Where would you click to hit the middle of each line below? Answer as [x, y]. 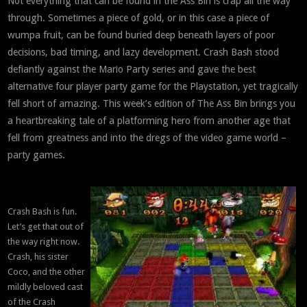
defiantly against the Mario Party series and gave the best [132, 70]
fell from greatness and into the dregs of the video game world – [147, 138]
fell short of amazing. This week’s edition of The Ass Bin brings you [152, 104]
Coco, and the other [47, 272]
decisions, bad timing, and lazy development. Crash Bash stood [144, 52]
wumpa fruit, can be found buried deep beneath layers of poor [142, 35]
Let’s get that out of [46, 227]
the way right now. [44, 242]
